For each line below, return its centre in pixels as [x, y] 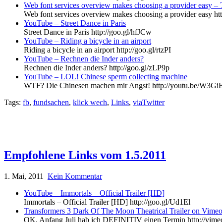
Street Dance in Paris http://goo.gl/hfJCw [88, 32]
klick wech [90, 102]
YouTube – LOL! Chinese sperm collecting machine [106, 76]
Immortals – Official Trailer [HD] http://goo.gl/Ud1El [107, 202]
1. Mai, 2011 [24, 176]
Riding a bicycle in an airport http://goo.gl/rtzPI [97, 50]
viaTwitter [149, 102]
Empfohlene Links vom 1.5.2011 [85, 155]
